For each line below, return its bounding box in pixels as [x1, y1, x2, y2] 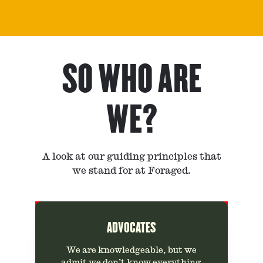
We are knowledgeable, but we [66, 246, 197, 254]
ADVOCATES [107, 220, 156, 235]
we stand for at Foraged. [72, 166, 191, 176]
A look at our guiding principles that [42, 152, 221, 161]
